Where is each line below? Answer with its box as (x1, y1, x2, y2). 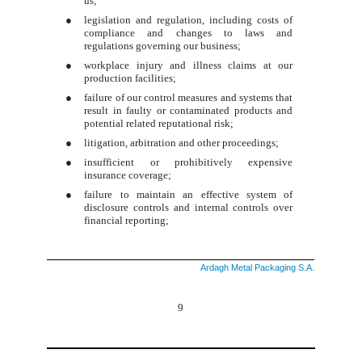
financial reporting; (84, 213, 170, 226)
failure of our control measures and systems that (84, 90, 293, 103)
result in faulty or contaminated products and (84, 103, 293, 116)
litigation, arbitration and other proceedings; (84, 136, 280, 149)
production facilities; (84, 71, 177, 84)
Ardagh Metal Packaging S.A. (200, 262, 315, 272)
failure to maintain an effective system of (84, 187, 293, 200)
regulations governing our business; (84, 39, 242, 52)
